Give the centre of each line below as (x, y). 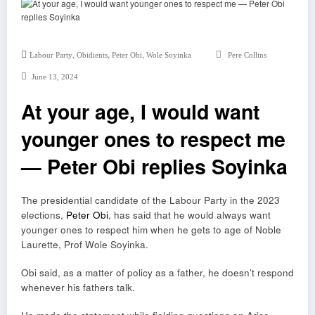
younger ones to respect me (153, 139)
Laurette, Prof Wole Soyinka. (85, 244)
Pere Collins (247, 55)
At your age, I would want (140, 111)
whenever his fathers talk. (78, 288)
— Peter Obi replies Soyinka (154, 166)
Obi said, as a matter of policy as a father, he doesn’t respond (157, 273)
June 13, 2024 (54, 77)
